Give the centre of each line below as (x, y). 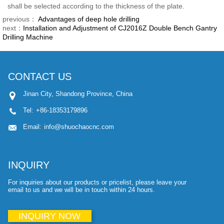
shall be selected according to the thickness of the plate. (96, 6)
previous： (19, 19)
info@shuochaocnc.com (79, 126)
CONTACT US (39, 76)
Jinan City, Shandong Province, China (77, 93)
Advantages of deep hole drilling (88, 19)
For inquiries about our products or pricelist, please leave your (97, 182)
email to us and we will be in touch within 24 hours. (81, 189)
